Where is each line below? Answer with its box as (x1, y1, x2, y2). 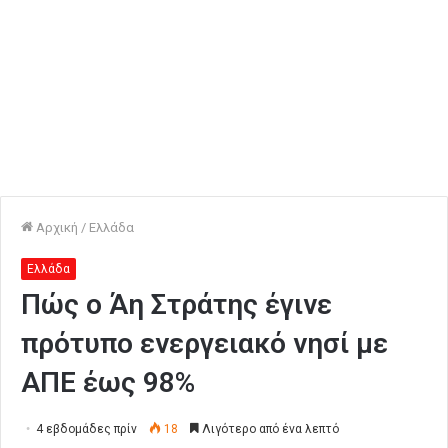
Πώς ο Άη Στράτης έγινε (21, 288, 332, 321)
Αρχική (33, 220, 78, 235)
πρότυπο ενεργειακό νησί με (21, 327, 388, 360)
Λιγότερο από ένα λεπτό (199, 422, 339, 436)
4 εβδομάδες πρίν (36, 422, 137, 436)
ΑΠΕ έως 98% (21, 366, 195, 399)
